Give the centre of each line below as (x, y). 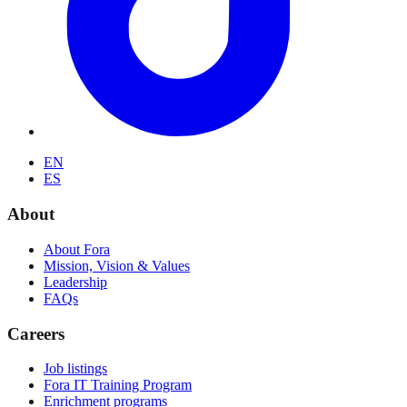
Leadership (75, 282)
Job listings (75, 369)
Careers (36, 333)
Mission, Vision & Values (117, 265)
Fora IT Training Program (118, 385)
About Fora (77, 249)
